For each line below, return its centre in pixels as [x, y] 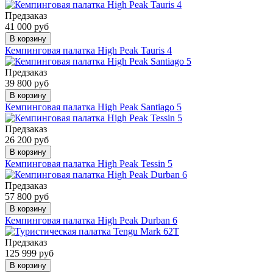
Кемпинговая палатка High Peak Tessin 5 [89, 163]
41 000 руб [27, 26]
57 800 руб [27, 196]
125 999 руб [29, 253]
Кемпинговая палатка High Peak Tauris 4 [88, 50]
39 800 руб [27, 83]
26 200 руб [27, 140]
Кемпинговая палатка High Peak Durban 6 [91, 220]
